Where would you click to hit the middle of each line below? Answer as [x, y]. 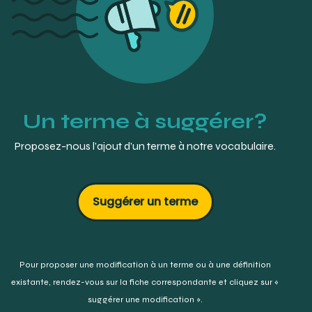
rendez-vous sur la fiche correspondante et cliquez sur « [166, 282]
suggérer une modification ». [145, 299]
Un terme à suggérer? [145, 121]
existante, [32, 282]
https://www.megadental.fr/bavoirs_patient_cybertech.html [154, 11]
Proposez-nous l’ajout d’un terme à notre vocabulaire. [145, 146]
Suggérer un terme [145, 202]
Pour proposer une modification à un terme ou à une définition [145, 264]
